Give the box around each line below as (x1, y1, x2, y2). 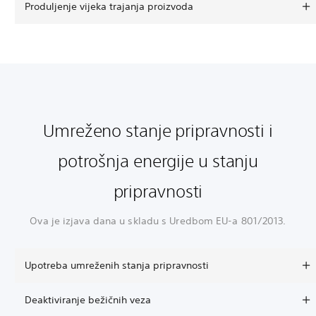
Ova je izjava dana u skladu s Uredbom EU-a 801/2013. (30, 214, 286, 227)
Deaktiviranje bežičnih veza (25, 293, 151, 306)
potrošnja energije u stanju (57, 150, 259, 171)
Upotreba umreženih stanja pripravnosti (25, 258, 209, 272)
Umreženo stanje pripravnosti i (43, 120, 273, 140)
